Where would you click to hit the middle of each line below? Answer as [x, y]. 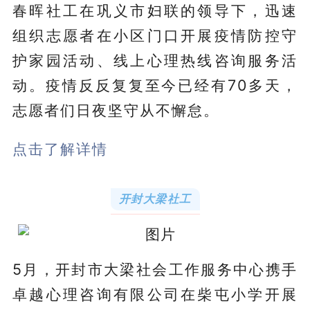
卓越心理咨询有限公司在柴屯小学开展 [155, 294]
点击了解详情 [60, 148]
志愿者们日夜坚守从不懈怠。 [116, 110]
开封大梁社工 [155, 198]
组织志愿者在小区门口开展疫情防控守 [155, 35]
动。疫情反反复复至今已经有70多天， [155, 85]
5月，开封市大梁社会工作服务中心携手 [155, 269]
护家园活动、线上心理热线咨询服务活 [155, 60]
